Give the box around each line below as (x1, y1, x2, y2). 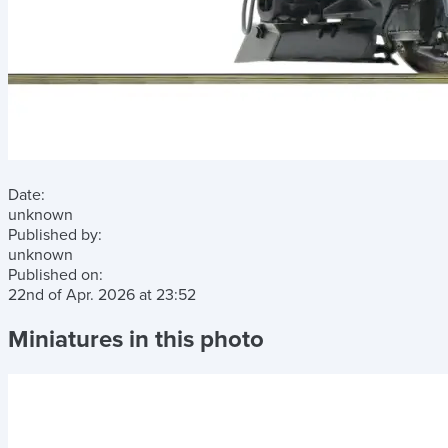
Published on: (8, 265, 103, 285)
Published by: (8, 225, 102, 245)
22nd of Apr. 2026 (8, 285, 139, 305)
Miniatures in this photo (8, 324, 264, 354)
